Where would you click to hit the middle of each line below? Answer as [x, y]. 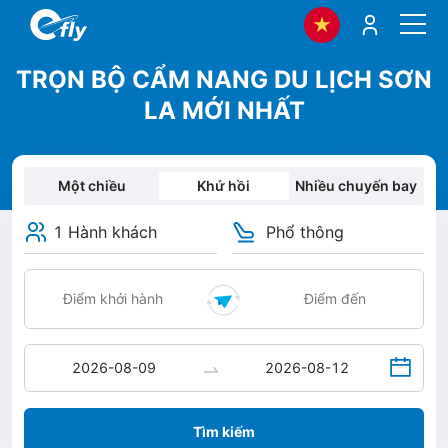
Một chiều [92, 185]
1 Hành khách [105, 232]
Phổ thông [304, 232]
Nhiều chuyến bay [355, 185]
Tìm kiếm [224, 431]
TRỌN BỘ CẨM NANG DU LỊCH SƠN [224, 79]
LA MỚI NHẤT [224, 110]
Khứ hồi [224, 185]
